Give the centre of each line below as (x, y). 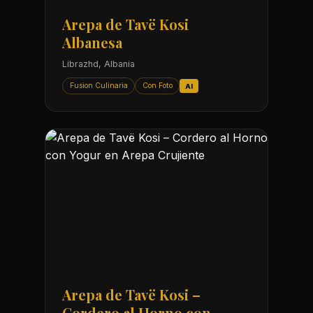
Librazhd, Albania (99, 64)
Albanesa (92, 43)
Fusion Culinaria (99, 86)
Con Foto (157, 86)
